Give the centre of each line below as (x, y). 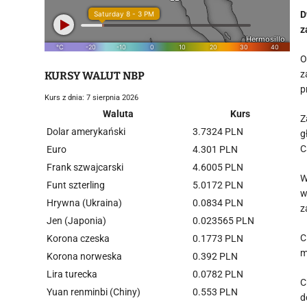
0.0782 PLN (218, 274)
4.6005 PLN (218, 167)
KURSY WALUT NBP (95, 76)
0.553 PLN (215, 292)
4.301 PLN (215, 149)
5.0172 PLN (218, 185)
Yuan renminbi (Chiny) (94, 292)
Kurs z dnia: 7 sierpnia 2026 (91, 98)
